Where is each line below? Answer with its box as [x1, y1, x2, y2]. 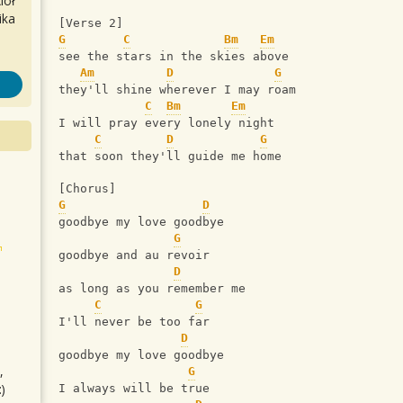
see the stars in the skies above [58, 49, 289, 64]
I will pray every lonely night [58, 116, 274, 130]
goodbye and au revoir [58, 248, 210, 263]
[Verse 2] [58, 16, 123, 31]
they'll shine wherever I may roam [58, 83, 296, 97]
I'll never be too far [58, 315, 210, 329]
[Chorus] [58, 182, 116, 196]
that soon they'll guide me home [58, 149, 282, 164]
